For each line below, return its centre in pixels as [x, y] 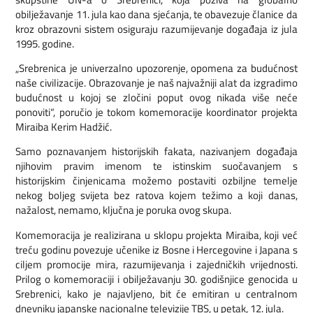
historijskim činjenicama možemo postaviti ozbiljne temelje [156, 181]
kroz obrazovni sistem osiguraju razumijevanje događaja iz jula [156, 29]
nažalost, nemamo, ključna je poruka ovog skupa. [124, 210]
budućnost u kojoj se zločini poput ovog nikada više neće [156, 97]
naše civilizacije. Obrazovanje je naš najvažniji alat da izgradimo [156, 82]
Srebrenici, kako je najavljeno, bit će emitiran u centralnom [156, 293]
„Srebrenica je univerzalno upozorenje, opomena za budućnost [156, 68]
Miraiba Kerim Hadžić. [64, 126]
